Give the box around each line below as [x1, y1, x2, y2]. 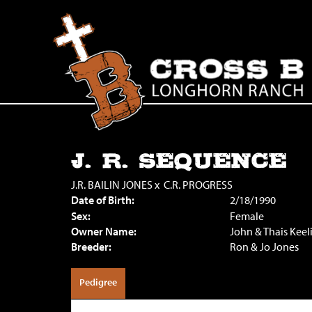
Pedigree [79, 276, 117, 288]
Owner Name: [71, 224, 136, 238]
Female [229, 209, 264, 223]
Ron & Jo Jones [229, 240, 299, 253]
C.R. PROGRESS [164, 178, 233, 192]
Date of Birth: [71, 193, 134, 207]
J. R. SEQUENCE [71, 150, 287, 172]
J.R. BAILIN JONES [71, 178, 153, 192]
